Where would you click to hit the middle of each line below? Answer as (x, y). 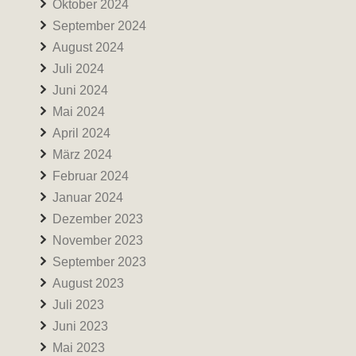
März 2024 (82, 155)
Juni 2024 (80, 90)
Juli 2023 (78, 305)
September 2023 (99, 262)
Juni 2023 (80, 326)
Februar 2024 (91, 176)
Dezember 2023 (98, 219)
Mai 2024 (79, 112)
